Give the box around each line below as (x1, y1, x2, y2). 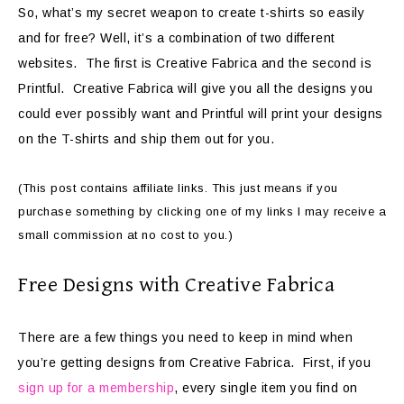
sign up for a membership (18, 381, 174, 396)
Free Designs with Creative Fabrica (18, 272, 335, 298)
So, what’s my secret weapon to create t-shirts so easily (18, 5, 364, 21)
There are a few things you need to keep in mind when (18, 330, 353, 345)
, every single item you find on (174, 381, 358, 396)
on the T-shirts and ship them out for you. (18, 132, 274, 147)
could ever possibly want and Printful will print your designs (18, 106, 383, 122)
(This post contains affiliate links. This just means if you (18, 181, 338, 196)
